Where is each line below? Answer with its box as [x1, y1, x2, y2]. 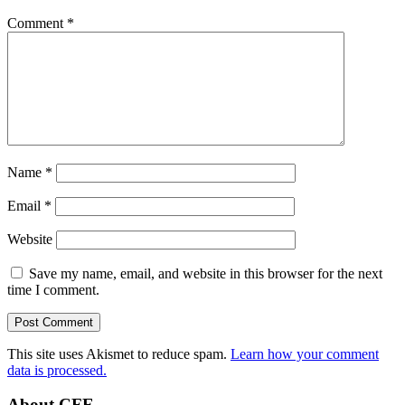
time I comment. [7, 281, 99, 297]
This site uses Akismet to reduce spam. [7, 345, 231, 362]
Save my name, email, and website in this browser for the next [29, 265, 382, 281]
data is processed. [7, 362, 107, 378]
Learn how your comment [231, 345, 379, 362]
